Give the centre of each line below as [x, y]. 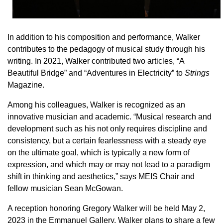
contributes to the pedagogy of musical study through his [106, 49]
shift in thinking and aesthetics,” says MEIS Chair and [101, 176]
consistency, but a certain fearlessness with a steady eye [107, 140]
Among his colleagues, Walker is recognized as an [96, 105]
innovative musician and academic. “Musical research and [110, 116]
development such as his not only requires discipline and [107, 128]
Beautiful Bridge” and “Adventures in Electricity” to [96, 73]
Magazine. [26, 85]
